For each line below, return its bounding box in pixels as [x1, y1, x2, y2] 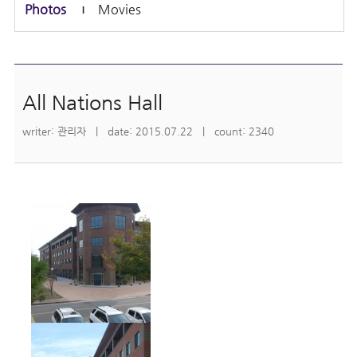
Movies [98, 2, 142, 17]
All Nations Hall [22, 91, 163, 114]
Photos [25, 2, 67, 17]
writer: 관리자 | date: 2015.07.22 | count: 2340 [22, 125, 274, 137]
